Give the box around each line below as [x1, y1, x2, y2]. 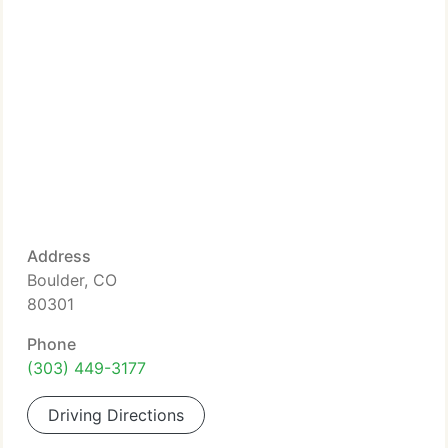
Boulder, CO [27, 270, 117, 290]
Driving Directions [48, 405, 184, 425]
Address [27, 246, 91, 266]
